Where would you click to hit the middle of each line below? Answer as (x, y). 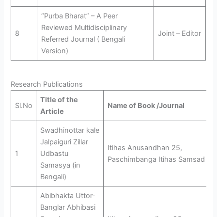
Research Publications (47, 84)
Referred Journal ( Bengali (83, 39)
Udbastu (54, 153)
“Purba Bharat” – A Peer (79, 16)
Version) (54, 51)
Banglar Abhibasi (68, 207)
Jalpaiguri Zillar (64, 142)
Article (52, 111)
